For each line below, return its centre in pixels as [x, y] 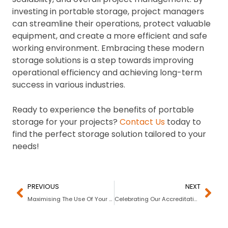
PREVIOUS [43, 186]
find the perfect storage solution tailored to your [109, 134]
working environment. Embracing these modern [108, 48]
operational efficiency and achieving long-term [107, 72]
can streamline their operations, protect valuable [111, 23]
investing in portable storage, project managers [108, 11]
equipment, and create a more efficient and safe [110, 36]
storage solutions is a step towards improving [103, 60]
